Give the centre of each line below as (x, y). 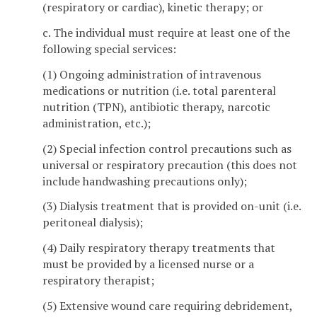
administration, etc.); (97, 123)
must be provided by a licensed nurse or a (148, 264)
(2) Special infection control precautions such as (167, 148)
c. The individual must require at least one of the (166, 32)
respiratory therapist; (98, 281)
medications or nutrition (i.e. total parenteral (159, 90)
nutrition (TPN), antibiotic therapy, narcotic (156, 106)
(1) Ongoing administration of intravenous (152, 74)
